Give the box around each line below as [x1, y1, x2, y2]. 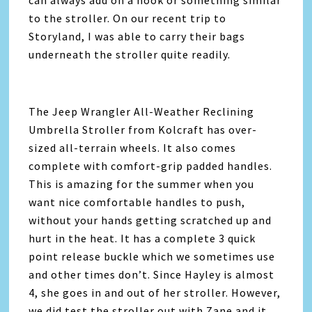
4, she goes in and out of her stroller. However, [29, 286, 281, 300]
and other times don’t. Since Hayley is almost [29, 267, 275, 282]
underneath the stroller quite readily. [29, 47, 231, 62]
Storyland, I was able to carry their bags [29, 29, 246, 44]
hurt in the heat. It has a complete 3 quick [29, 231, 256, 246]
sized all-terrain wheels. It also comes [29, 141, 237, 155]
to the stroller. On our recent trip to [29, 11, 227, 26]
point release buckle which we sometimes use [29, 249, 276, 264]
